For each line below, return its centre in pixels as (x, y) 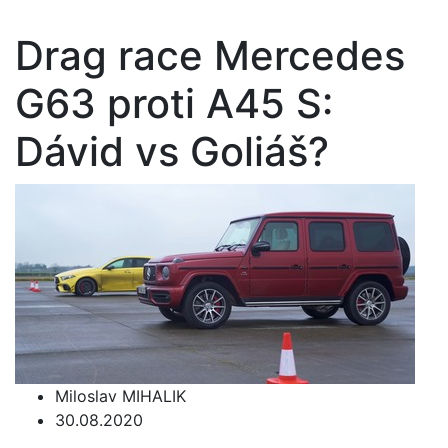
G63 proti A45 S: (174, 103)
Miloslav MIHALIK (120, 396)
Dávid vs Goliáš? (172, 151)
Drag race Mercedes (210, 55)
